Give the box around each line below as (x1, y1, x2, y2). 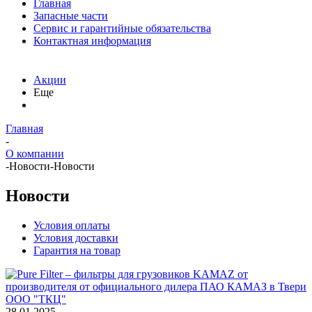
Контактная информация (33, 35, 151, 47)
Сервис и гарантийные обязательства (33, 22, 211, 34)
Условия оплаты (33, 219, 110, 231)
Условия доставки (33, 231, 118, 244)
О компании (6, 148, 64, 159)
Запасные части (33, 10, 108, 22)
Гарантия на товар (33, 244, 120, 256)
